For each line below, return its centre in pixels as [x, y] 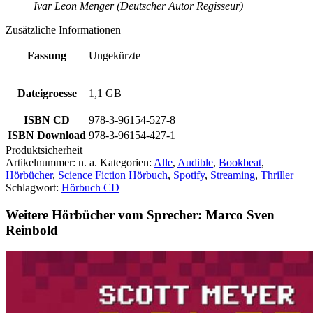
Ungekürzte [115, 55]
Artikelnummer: [42, 162]
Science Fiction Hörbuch [113, 175]
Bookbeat [240, 162]
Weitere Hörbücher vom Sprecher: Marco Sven [140, 214]
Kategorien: [126, 162]
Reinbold [32, 230]
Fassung [47, 55]
